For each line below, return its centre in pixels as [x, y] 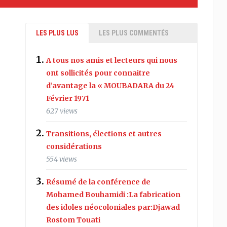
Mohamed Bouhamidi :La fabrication [113, 194]
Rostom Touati [73, 220]
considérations [74, 146]
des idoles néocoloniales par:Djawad [113, 207]
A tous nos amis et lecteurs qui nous [112, 60]
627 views [62, 111]
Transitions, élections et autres [104, 134]
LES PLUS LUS [58, 33]
